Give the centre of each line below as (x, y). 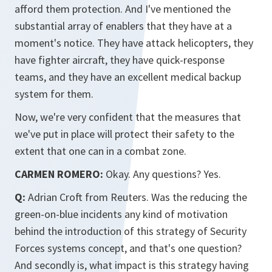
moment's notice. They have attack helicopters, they (134, 43)
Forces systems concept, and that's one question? (128, 248)
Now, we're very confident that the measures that (128, 117)
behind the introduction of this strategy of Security (131, 231)
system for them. (54, 94)
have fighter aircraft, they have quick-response (120, 60)
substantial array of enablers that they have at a (123, 26)
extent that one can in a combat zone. (100, 151)
